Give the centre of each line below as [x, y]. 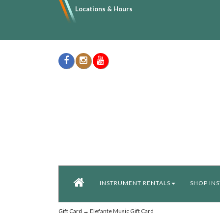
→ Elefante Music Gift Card [118, 211]
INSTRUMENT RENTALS [135, 183]
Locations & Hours [104, 9]
